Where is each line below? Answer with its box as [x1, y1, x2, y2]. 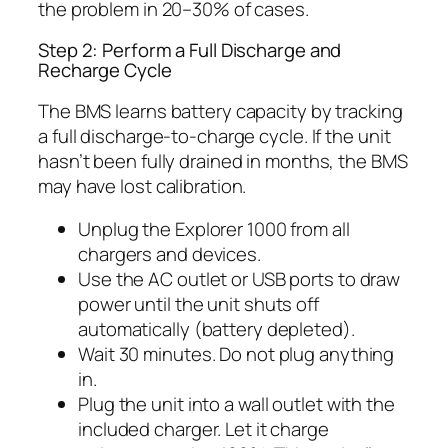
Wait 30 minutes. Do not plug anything [78, 341, 395, 368]
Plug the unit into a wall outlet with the [78, 391, 395, 418]
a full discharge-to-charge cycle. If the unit [38, 122, 391, 149]
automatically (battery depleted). [78, 316, 355, 343]
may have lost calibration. [38, 172, 247, 199]
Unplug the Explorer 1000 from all [78, 216, 350, 243]
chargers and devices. [78, 241, 261, 268]
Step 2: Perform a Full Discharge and [38, 37, 342, 64]
